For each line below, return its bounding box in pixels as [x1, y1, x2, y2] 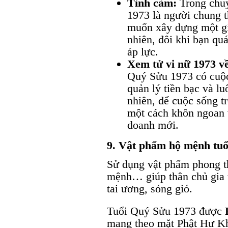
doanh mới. [127, 118, 179, 131]
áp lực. [127, 45, 158, 58]
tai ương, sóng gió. [107, 182, 192, 195]
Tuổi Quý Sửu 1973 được [107, 204, 225, 217]
